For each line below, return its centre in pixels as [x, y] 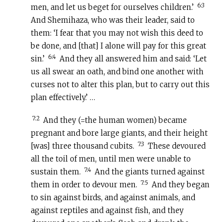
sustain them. [57, 172]
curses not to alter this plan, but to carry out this [120, 85]
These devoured [176, 146]
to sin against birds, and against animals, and [113, 198]
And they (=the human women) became [114, 120]
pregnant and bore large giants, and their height [119, 133]
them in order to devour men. [85, 185]
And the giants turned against [149, 172]
